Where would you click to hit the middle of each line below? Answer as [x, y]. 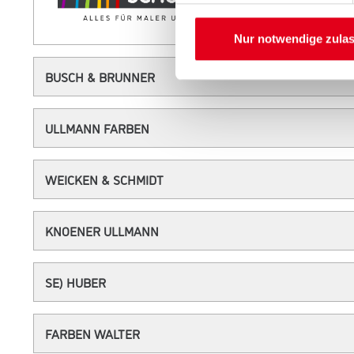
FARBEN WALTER [92, 333]
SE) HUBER [75, 282]
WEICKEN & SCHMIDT [104, 179]
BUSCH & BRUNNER [100, 76]
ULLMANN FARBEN [97, 128]
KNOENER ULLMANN [102, 230]
